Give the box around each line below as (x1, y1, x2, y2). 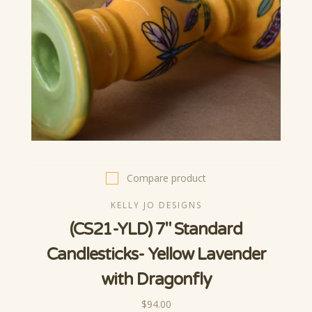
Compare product (127, 171, 206, 185)
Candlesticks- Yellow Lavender (46, 244, 266, 265)
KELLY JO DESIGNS (110, 199, 202, 212)
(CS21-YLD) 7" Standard (70, 219, 242, 240)
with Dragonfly (100, 270, 212, 290)
